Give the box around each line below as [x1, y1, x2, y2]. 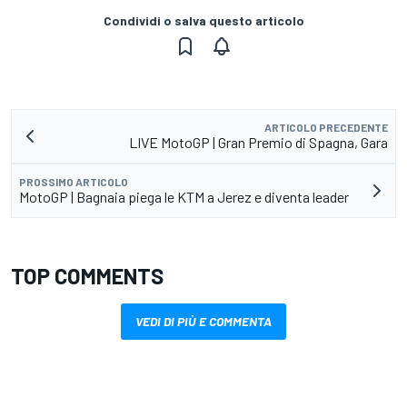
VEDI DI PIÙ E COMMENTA [135, 313, 272, 329]
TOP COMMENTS [11, 262, 164, 289]
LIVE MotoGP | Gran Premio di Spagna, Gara [129, 133, 388, 151]
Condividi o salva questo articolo [103, 12, 304, 28]
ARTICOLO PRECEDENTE [264, 120, 388, 134]
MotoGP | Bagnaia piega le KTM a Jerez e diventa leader [19, 187, 349, 205]
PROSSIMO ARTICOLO [19, 174, 128, 188]
